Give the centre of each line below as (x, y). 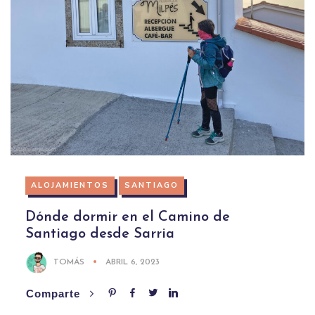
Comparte (54, 293)
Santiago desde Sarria (99, 234)
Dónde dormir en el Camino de (127, 217)
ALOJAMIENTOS (70, 185)
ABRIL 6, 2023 (132, 262)
